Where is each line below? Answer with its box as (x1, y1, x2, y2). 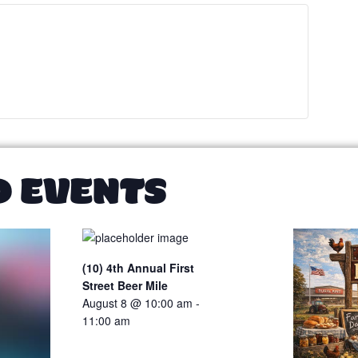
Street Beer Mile (82, 277, 169, 294)
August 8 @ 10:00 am (82, 295, 193, 312)
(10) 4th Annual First (82, 260, 195, 276)
